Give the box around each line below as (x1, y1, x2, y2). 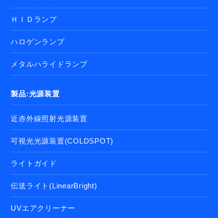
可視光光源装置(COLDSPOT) (11, 137, 114, 145)
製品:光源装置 (11, 90, 60, 98)
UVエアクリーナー (11, 204, 76, 213)
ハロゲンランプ (11, 37, 65, 46)
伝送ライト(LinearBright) (11, 182, 97, 190)
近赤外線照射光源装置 (11, 114, 88, 123)
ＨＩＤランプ (11, 15, 57, 24)
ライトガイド (11, 159, 57, 168)
